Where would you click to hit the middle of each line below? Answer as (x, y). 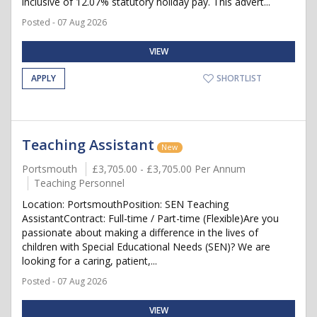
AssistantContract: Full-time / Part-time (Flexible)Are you (150, 218)
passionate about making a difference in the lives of (140, 232)
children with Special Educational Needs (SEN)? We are (146, 247)
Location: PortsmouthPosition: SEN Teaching (125, 204)
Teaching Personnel (79, 183)
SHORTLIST (238, 78)
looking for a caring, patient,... (90, 261)
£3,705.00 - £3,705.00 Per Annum (169, 169)
